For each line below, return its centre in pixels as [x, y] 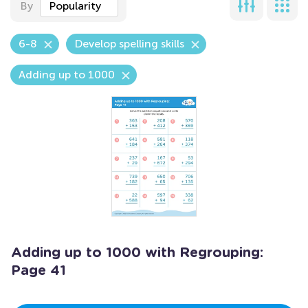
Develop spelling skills [129, 44]
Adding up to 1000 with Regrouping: [137, 253]
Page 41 [38, 271]
